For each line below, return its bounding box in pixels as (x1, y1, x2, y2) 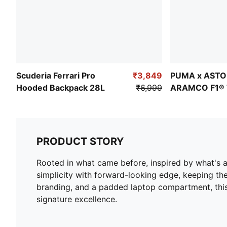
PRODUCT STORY (36, 135, 124, 148)
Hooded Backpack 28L (16, 83, 105, 93)
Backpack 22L (170, 95, 225, 105)
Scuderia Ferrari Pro (16, 70, 95, 81)
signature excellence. (36, 194, 117, 205)
